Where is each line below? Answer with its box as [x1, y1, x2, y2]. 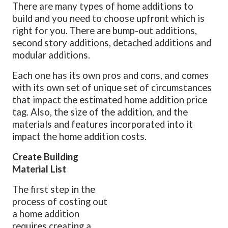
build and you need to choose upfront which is [12, 12, 205, 24]
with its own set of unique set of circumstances [12, 81, 212, 93]
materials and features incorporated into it [12, 118, 193, 130]
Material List [12, 163, 67, 175]
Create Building [12, 151, 79, 162]
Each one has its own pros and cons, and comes [12, 69, 209, 81]
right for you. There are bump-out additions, [12, 24, 197, 36]
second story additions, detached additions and [12, 37, 212, 48]
